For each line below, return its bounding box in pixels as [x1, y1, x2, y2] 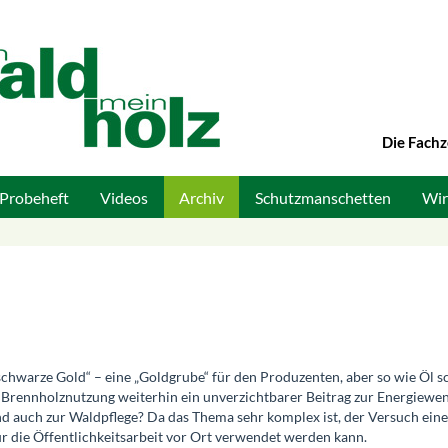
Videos [100, 188, 148, 207]
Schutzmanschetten [255, 188, 391, 207]
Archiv [179, 188, 224, 207]
